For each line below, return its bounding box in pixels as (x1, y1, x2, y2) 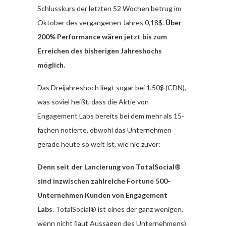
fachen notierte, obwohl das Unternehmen (37, 126, 172, 134)
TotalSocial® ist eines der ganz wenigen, (55, 205, 183, 213)
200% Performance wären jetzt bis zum (37, 32, 167, 41)
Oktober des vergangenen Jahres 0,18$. (37, 18, 165, 27)
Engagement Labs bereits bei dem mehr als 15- (37, 111, 184, 120)
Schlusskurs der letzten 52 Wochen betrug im (37, 4, 181, 13)
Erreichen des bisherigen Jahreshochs (37, 46, 162, 55)
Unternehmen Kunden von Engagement (37, 191, 167, 199)
